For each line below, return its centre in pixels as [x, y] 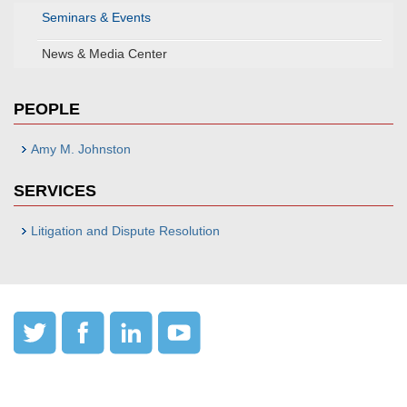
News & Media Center [104, 54]
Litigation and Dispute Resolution [125, 231]
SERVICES [55, 191]
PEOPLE [47, 109]
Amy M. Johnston [81, 149]
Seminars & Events [96, 17]
